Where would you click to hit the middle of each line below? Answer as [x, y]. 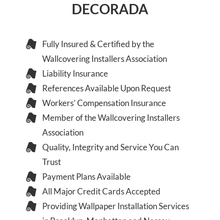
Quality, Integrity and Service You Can [111, 147]
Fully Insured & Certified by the [98, 44]
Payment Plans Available [87, 177]
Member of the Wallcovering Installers [111, 118]
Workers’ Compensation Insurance [104, 103]
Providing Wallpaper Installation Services [116, 206]
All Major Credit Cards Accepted [102, 191]
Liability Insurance [75, 73]
